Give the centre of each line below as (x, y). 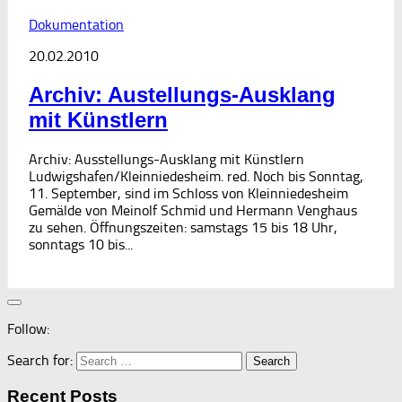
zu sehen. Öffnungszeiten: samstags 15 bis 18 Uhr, (183, 227)
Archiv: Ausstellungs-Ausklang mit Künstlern (166, 159)
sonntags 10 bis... (81, 244)
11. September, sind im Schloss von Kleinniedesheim (188, 193)
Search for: (40, 360)
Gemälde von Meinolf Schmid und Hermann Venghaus (193, 210)
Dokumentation (76, 24)
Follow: (28, 328)
